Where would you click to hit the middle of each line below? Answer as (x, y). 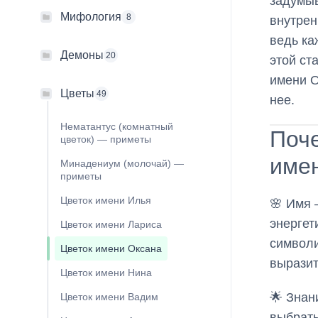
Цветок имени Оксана (111, 249)
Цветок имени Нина (106, 273)
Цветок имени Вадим (109, 297)
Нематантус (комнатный (117, 127)
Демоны (82, 55)
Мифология (91, 17)
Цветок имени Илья (106, 201)
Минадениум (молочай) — (122, 164)
